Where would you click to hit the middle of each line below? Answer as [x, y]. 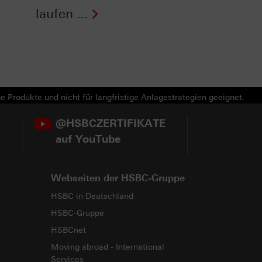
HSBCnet [68, 230]
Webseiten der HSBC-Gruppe [118, 178]
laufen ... [61, 14]
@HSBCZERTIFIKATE [110, 123]
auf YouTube [88, 139]
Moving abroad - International [107, 247]
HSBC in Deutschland [92, 196]
